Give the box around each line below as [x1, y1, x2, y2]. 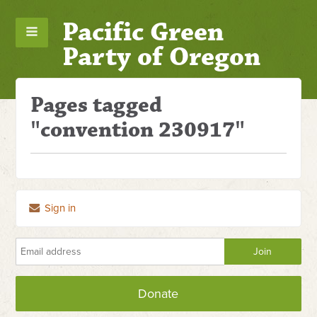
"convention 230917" [30, 116, 246, 144]
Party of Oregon [62, 40, 260, 74]
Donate [138, 286, 179, 301]
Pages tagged [30, 91, 163, 119]
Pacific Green [62, 16, 224, 49]
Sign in [42, 202, 76, 214]
